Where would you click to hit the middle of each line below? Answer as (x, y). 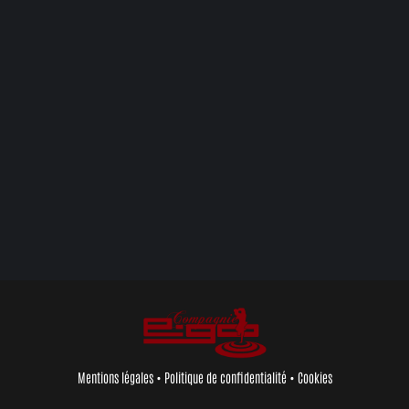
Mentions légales (115, 378)
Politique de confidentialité (225, 378)
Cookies (315, 378)
